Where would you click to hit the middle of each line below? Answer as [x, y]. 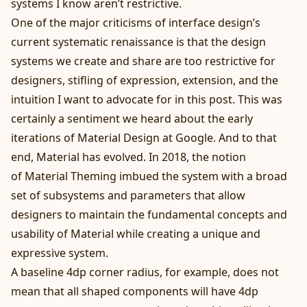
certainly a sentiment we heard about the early [132, 118]
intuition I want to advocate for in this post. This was [147, 99]
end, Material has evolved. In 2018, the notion [128, 157]
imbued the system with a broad [202, 176]
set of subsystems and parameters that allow [128, 195]
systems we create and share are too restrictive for [143, 61]
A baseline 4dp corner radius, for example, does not [145, 272]
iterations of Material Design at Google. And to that [144, 137]
